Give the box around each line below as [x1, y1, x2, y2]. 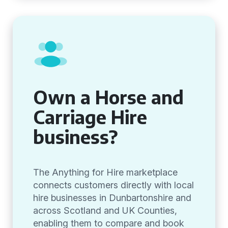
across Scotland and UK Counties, [33, 205, 177, 216]
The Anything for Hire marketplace [33, 167, 178, 178]
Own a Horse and [33, 85, 184, 108]
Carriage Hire [33, 105, 147, 128]
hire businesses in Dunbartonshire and [33, 192, 191, 203]
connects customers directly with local [33, 180, 194, 190]
